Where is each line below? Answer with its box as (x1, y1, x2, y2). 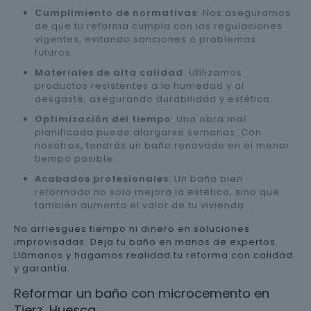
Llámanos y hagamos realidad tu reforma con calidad (14, 248, 293, 262)
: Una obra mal (171, 112, 246, 126)
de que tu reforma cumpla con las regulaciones (35, 19, 283, 33)
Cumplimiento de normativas (35, 6, 197, 19)
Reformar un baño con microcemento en (14, 284, 269, 302)
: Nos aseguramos (197, 6, 291, 19)
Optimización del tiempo (35, 112, 171, 126)
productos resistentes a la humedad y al (35, 78, 244, 92)
